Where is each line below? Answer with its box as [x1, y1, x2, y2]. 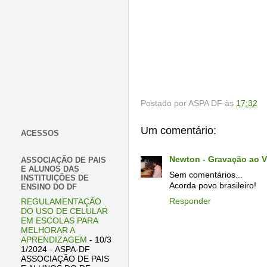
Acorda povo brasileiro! [169, 181, 256, 191]
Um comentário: [141, 124, 216, 136]
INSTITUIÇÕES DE [21, 173, 89, 182]
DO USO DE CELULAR [21, 206, 108, 216]
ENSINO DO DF [21, 182, 77, 191]
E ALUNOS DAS [21, 164, 79, 173]
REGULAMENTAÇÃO [21, 197, 101, 206]
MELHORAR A [21, 225, 74, 235]
